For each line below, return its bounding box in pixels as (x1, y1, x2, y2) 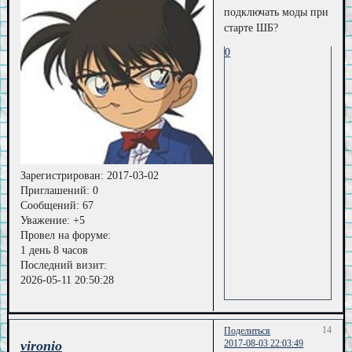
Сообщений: (20, 199, 79, 211)
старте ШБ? (224, 22, 279, 35)
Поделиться (224, 325, 271, 337)
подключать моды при (224, 6, 329, 19)
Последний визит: (20, 258, 107, 271)
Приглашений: (20, 184, 90, 196)
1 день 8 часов (20, 244, 88, 256)
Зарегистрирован (20, 169, 101, 181)
